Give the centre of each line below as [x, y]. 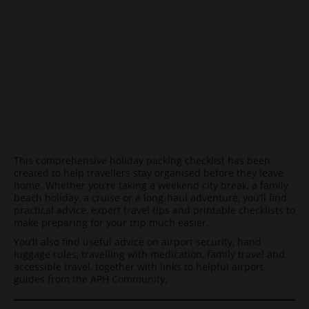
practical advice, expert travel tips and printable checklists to [154, 210]
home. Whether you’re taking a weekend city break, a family [151, 185]
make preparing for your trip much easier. [111, 222]
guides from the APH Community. [91, 279]
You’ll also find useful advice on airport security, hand [138, 242]
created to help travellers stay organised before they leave [149, 173]
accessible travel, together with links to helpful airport [139, 267]
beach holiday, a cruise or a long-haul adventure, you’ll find [150, 198]
